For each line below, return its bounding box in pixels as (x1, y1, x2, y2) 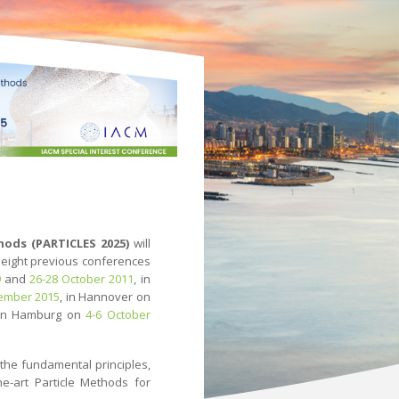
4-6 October (85, 305, 151, 322)
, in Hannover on (60, 288, 151, 305)
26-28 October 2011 (28, 270, 134, 287)
